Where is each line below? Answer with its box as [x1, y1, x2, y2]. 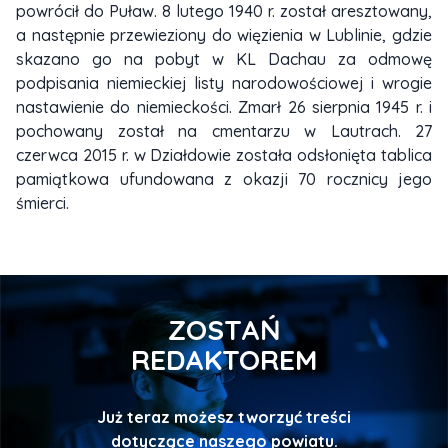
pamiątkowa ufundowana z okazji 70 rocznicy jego [16, 169, 432, 190]
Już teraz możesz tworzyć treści [97, 407, 351, 428]
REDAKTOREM [131, 342, 317, 378]
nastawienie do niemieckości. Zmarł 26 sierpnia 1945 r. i [16, 97, 432, 118]
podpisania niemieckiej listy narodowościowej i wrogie [16, 73, 432, 94]
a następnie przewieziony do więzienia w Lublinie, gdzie [16, 25, 432, 46]
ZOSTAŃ [167, 312, 281, 348]
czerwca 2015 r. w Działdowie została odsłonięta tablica [16, 145, 432, 166]
